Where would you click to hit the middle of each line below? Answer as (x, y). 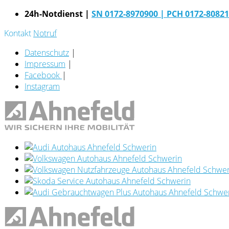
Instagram (42, 86)
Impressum (45, 64)
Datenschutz (47, 53)
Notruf (45, 33)
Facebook (43, 75)
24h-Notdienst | (58, 14)
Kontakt (18, 33)
